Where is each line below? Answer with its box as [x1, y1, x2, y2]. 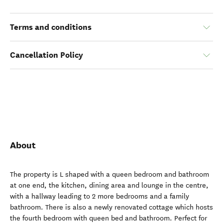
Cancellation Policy [10, 50, 83, 60]
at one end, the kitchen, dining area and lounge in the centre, [10, 181, 209, 190]
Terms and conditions [10, 22, 92, 32]
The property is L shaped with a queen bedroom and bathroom [10, 170, 209, 179]
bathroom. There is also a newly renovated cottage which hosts [10, 203, 213, 212]
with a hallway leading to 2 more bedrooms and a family [10, 192, 189, 201]
